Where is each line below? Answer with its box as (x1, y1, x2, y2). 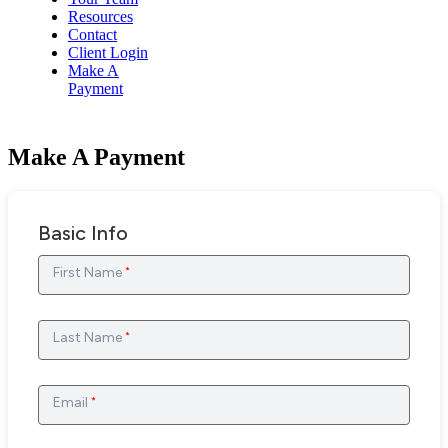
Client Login (68, 44, 148, 61)
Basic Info (38, 220, 128, 245)
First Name (53, 264, 125, 282)
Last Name (53, 329, 125, 347)
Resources (68, 8, 133, 25)
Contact (68, 26, 117, 43)
